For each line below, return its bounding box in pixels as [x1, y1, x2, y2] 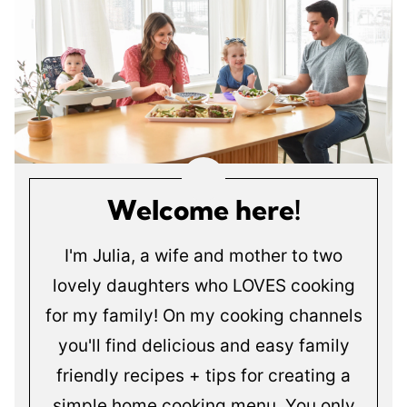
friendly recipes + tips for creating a [56, 365, 351, 387]
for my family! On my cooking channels [45, 305, 362, 327]
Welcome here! [106, 193, 301, 228]
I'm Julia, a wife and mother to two [65, 245, 342, 267]
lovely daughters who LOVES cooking [52, 275, 355, 297]
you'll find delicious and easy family [57, 335, 350, 357]
